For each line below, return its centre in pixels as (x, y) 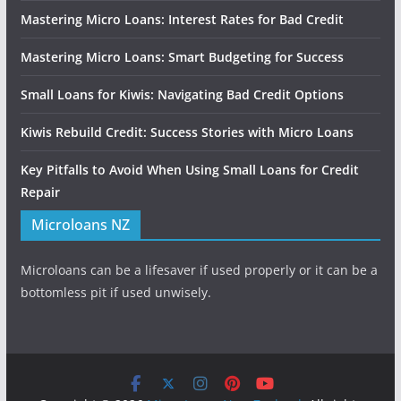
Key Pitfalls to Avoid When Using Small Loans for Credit (189, 170)
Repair (40, 192)
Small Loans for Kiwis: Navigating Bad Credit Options (182, 94)
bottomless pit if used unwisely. (115, 292)
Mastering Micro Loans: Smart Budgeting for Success (182, 57)
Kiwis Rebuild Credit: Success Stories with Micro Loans (187, 132)
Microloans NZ (80, 225)
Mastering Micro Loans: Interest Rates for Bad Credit (182, 19)
